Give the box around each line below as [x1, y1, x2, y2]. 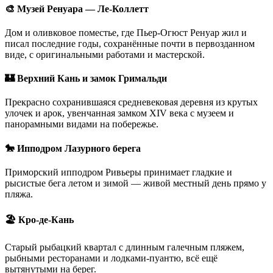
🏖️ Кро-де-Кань [5, 214, 74, 225]
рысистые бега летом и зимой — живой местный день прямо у [5, 177, 266, 188]
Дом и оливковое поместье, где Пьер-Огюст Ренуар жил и [5, 27, 247, 38]
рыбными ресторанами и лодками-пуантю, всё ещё [5, 253, 218, 264]
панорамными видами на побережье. [5, 119, 158, 130]
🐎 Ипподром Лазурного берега [5, 143, 141, 154]
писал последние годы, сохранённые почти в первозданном [5, 38, 255, 49]
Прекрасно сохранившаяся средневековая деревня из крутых [5, 97, 258, 108]
